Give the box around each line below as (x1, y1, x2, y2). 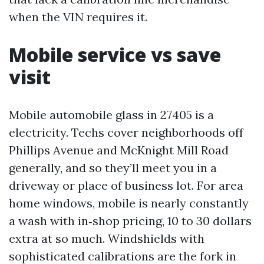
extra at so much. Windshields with (9, 231, 204, 246)
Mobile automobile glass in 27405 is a (9, 107, 214, 122)
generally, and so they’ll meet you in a (9, 160, 217, 175)
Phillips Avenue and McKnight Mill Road (9, 143, 229, 157)
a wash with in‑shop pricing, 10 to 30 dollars (9, 213, 252, 228)
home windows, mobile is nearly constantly (9, 196, 249, 210)
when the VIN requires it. (9, 9, 147, 24)
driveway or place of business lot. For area (9, 178, 243, 193)
